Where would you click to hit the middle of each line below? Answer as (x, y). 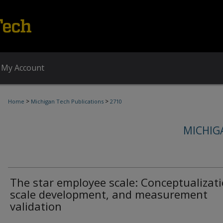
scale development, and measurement (109, 194)
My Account (23, 68)
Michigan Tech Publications (67, 101)
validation (36, 206)
